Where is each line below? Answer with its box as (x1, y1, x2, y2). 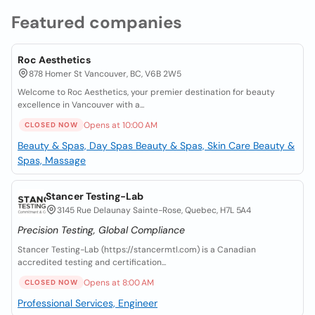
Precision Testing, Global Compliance (18, 224, 185, 236)
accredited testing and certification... (18, 257, 166, 268)
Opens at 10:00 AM (84, 119, 157, 131)
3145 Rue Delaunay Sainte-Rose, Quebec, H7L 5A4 (57, 205, 251, 216)
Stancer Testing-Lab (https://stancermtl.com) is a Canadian (18, 244, 256, 255)
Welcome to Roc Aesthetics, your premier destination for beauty (18, 86, 275, 98)
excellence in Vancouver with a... (18, 99, 144, 110)
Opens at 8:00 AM (84, 276, 154, 288)
